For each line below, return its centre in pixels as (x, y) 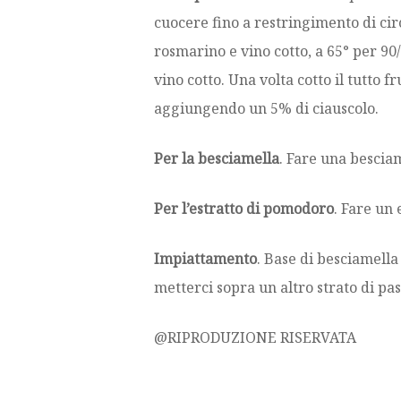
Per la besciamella (217, 159)
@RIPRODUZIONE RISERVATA (255, 338)
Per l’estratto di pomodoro (244, 209)
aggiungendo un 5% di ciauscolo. (266, 109)
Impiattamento (205, 259)
